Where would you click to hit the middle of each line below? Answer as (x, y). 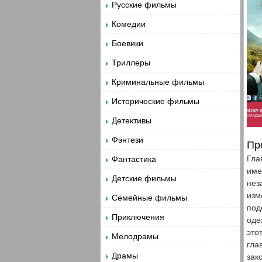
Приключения (138, 217)
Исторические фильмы (156, 101)
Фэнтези (127, 140)
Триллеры (131, 63)
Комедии (129, 24)
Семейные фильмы (149, 198)
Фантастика (134, 159)
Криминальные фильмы (158, 82)
